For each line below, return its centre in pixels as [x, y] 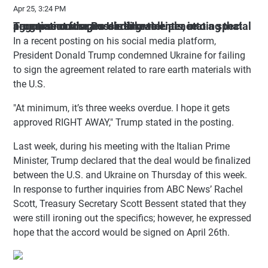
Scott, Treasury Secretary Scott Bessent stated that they [130, 203]
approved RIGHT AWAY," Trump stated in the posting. [124, 122]
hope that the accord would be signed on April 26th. [121, 232]
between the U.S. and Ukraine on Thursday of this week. [130, 175]
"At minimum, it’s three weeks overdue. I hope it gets [121, 108]
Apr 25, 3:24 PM [39, 8]
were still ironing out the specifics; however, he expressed [132, 218]
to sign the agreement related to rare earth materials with [132, 69]
